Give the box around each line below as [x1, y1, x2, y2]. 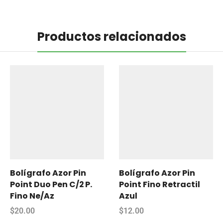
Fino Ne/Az [10, 190, 54, 202]
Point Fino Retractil [119, 178, 200, 190]
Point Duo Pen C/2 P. [10, 178, 92, 190]
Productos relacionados [37, 28, 186, 45]
